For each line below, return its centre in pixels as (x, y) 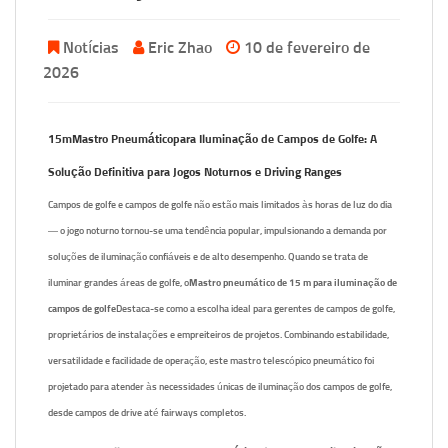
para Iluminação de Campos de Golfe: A (275, 140)
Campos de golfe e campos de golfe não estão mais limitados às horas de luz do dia (220, 205)
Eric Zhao (180, 48)
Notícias (91, 48)
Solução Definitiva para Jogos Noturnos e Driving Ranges (195, 173)
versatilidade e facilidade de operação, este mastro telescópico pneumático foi (211, 361)
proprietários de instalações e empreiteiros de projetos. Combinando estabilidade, (218, 335)
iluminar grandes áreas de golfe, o (118, 283)
